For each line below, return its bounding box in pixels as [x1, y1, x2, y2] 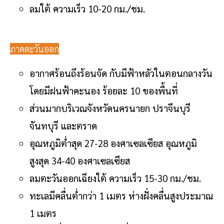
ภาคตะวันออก [10, 42, 59, 54]
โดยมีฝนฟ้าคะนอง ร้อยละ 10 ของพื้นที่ [29, 84, 180, 96]
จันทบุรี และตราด [29, 119, 97, 131]
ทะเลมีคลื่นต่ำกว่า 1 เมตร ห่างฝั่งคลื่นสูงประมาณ [29, 189, 213, 201]
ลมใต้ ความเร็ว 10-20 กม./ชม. [29, 2, 145, 14]
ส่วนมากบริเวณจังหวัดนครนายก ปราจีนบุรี [29, 101, 190, 114]
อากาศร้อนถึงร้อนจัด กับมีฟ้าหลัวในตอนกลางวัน [29, 66, 212, 79]
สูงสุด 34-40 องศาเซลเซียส [29, 154, 132, 166]
